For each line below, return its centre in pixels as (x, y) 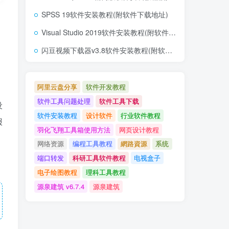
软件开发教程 (106, 86)
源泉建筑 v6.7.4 (61, 187)
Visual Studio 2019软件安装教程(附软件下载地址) (105, 32)
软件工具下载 (119, 101)
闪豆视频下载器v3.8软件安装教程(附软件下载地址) (103, 50)
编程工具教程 (92, 144)
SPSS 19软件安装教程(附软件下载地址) (105, 14)
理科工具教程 (106, 172)
